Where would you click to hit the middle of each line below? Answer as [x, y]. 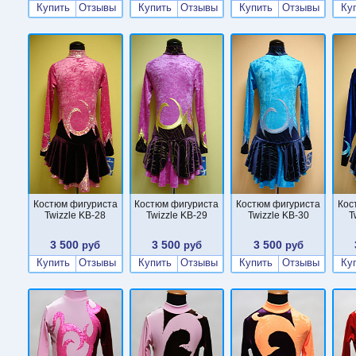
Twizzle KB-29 [177, 215]
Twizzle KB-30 [278, 215]
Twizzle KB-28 [75, 215]
